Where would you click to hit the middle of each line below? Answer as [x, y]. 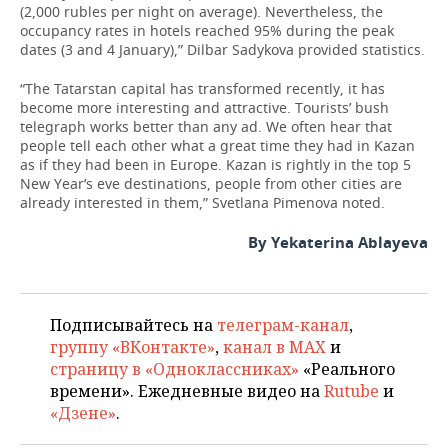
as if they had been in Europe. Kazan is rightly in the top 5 [215, 164]
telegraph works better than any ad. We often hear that [206, 126]
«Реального [347, 369]
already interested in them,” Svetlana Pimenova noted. [202, 202]
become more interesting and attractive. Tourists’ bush [204, 107]
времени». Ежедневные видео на [187, 391]
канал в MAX [274, 347]
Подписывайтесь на [133, 325]
